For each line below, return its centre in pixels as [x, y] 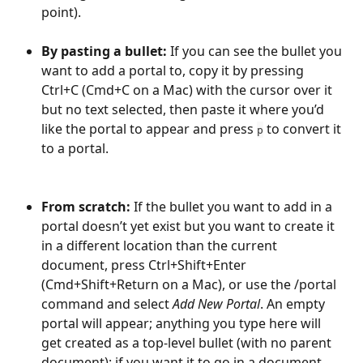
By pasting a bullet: [106, 51]
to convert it [304, 128]
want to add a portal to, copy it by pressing [174, 70]
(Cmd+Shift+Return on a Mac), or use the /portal [190, 285]
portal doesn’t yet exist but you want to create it [190, 226]
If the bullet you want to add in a [235, 207]
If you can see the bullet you [258, 51]
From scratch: [88, 207]
